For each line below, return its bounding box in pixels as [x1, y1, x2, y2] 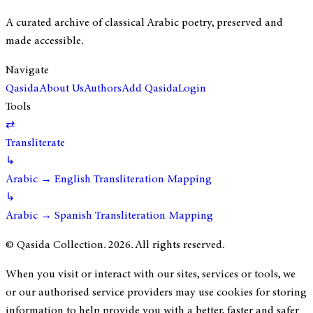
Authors [84, 81, 122, 96]
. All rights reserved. [131, 238, 225, 252]
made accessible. [6, 34, 84, 48]
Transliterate [6, 136, 65, 150]
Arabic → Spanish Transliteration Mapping [6, 208, 213, 223]
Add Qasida [122, 81, 178, 96]
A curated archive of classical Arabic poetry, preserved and [6, 15, 283, 30]
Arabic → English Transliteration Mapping [6, 172, 212, 187]
